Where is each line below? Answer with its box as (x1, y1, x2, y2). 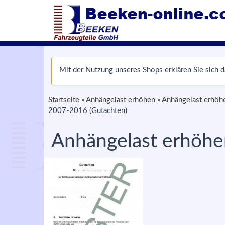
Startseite (48, 96, 79, 104)
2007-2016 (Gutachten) (48, 107, 127, 115)
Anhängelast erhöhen (86, 96, 155, 104)
